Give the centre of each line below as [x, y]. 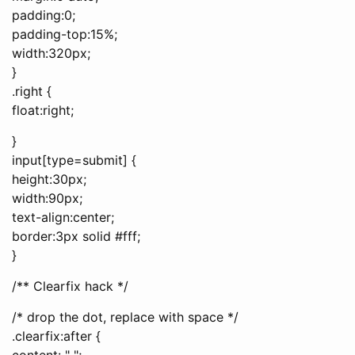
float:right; [43, 110]
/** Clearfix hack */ [70, 286]
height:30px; [49, 179]
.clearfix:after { [56, 336]
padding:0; [44, 15]
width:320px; [51, 53]
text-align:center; [63, 217]
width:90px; [47, 198]
